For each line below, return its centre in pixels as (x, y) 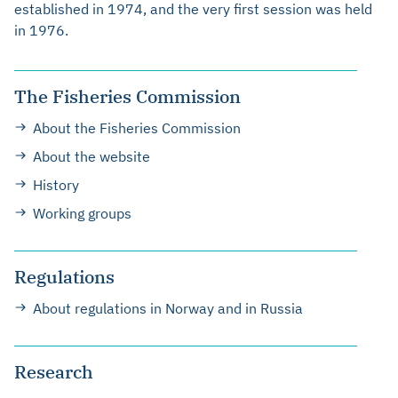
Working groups (82, 213)
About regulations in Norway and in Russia (168, 308)
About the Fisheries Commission (137, 128)
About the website (92, 156)
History (56, 185)
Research (54, 372)
